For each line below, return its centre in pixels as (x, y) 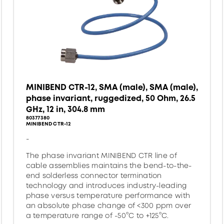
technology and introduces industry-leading (106, 185)
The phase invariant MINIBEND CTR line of (101, 155)
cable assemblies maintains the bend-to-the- (109, 165)
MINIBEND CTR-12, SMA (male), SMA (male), (112, 87)
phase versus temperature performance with (108, 195)
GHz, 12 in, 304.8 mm (65, 109)
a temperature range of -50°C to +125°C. (97, 215)
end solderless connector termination (94, 175)
